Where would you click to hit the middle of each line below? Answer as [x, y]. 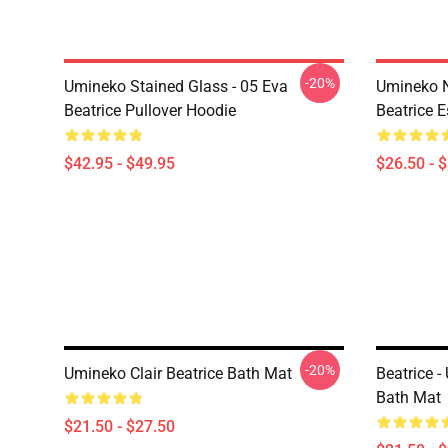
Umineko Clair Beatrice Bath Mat [178, 373]
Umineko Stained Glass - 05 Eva [176, 86]
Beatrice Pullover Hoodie [150, 110]
